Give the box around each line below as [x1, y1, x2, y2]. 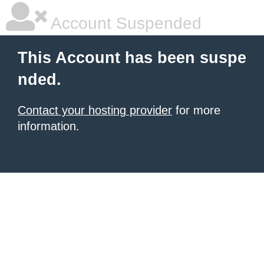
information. [18, 120, 80, 133]
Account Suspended [47, 14, 202, 32]
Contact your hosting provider [18, 104, 172, 117]
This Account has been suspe [18, 49, 246, 67]
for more [172, 104, 220, 117]
